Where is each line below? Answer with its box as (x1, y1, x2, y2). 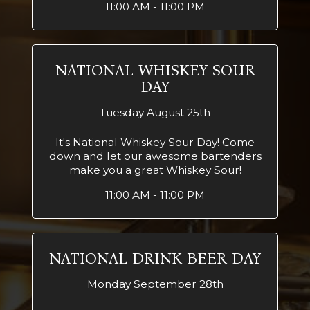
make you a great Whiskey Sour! (69, 163, 241, 176)
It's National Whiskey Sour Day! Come (55, 136, 255, 149)
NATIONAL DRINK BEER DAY (49, 249, 261, 268)
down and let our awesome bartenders (48, 149, 262, 163)
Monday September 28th (86, 277, 224, 291)
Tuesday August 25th (100, 106, 210, 119)
